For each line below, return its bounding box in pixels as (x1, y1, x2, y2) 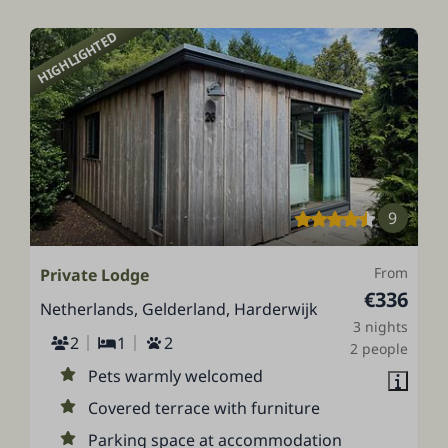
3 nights (352, 316, 408, 336)
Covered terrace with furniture (88, 396, 321, 419)
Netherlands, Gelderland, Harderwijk (40, 297, 319, 320)
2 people (349, 338, 408, 358)
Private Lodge (40, 263, 150, 286)
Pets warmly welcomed (88, 364, 264, 387)
